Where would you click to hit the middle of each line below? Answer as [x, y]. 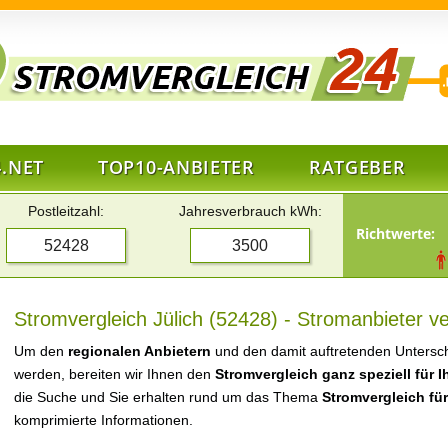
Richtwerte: [395, 233]
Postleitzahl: [66, 211]
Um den [41, 351]
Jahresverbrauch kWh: [250, 211]
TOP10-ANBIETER [176, 167]
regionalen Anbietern [139, 351]
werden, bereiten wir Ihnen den [114, 374]
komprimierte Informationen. [103, 420]
